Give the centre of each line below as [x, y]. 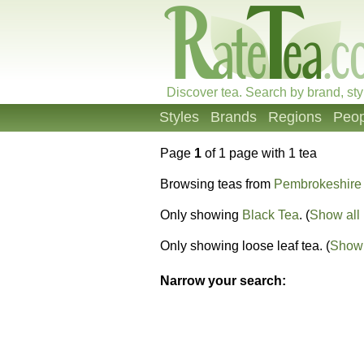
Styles [179, 117]
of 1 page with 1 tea [259, 153]
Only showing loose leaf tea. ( [245, 246]
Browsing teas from [217, 184]
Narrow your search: [223, 281]
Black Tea [271, 215]
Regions [295, 117]
